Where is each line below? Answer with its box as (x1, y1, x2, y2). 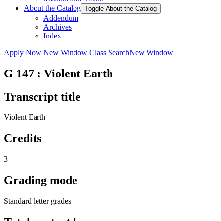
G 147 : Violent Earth (4, 67, 113, 80)
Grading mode (4, 174, 77, 187)
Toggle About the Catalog (85, 4, 157, 12)
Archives (43, 22, 72, 31)
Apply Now (4, 48, 43, 57)
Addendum (43, 13, 78, 22)
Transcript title (4, 90, 81, 103)
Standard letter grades (4, 197, 71, 206)
